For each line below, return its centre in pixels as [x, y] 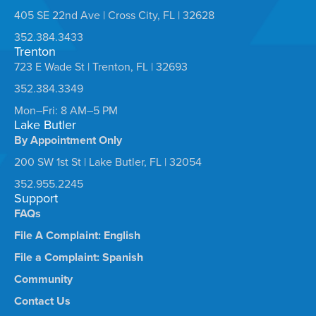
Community [43, 279]
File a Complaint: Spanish [79, 257]
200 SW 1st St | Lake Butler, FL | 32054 [108, 162]
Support [36, 198]
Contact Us [42, 300]
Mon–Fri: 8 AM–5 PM [66, 110]
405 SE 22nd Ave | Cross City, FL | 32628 [114, 15]
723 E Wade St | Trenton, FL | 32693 [101, 66]
